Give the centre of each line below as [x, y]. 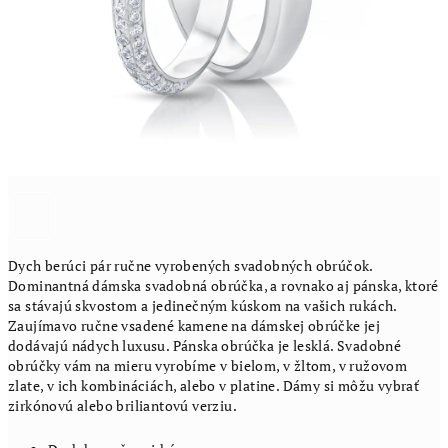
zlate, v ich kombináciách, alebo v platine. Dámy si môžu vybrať [214, 385]
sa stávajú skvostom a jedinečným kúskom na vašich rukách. [202, 305]
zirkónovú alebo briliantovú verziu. [122, 405]
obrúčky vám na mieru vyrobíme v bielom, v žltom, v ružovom [208, 365]
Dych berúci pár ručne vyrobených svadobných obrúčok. [190, 265]
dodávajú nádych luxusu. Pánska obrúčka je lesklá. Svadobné [205, 345]
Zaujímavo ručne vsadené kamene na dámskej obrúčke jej [194, 325]
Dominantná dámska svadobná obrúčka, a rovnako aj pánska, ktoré [223, 285]
